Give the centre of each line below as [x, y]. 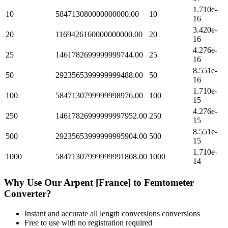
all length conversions [125, 213]
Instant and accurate [57, 213]
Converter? [28, 194]
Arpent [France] [97, 183]
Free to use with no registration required [88, 222]
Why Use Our [34, 183]
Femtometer [169, 183]
